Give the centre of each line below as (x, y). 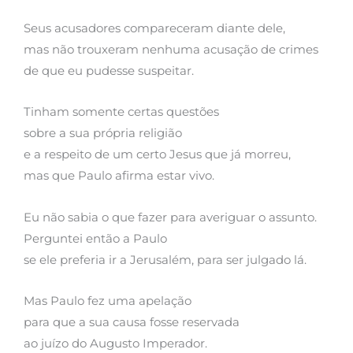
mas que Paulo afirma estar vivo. (119, 176)
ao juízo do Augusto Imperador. (115, 344)
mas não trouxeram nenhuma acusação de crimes (171, 49)
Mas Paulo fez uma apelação (108, 301)
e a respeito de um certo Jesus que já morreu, (157, 155)
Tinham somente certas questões (121, 112)
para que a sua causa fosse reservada (132, 323)
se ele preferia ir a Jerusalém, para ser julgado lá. (165, 260)
